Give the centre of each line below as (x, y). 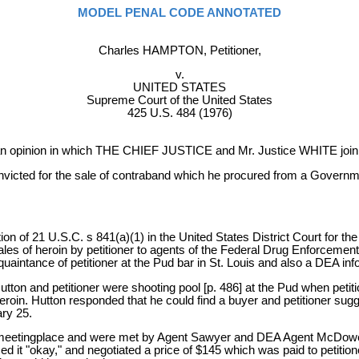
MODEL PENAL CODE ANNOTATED (179, 13)
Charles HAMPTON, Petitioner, (179, 50)
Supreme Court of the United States (179, 101)
